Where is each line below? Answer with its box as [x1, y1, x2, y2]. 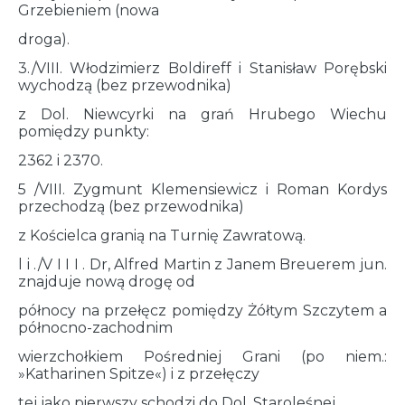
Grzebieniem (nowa [18, 2, 159, 20]
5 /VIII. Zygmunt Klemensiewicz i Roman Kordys [18, 181, 387, 199]
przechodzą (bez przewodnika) [18, 198, 244, 216]
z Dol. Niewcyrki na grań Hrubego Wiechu [18, 106, 387, 124]
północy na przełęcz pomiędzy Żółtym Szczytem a [18, 302, 387, 320]
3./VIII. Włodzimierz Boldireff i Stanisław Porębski [18, 60, 387, 78]
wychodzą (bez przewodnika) [18, 77, 231, 95]
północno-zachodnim [18, 319, 173, 337]
